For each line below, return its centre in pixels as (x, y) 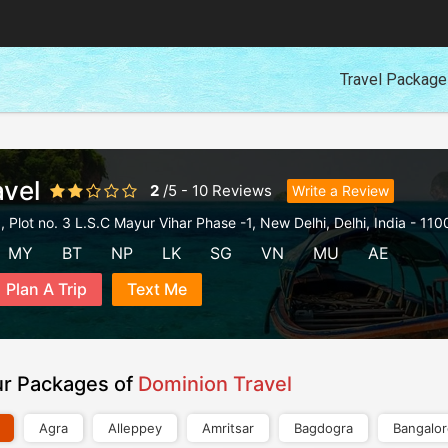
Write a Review (340, 190)
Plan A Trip (46, 289)
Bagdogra (323, 428)
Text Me (157, 289)
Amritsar (228, 428)
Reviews (242, 190)
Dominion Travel (215, 384)
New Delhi (293, 222)
